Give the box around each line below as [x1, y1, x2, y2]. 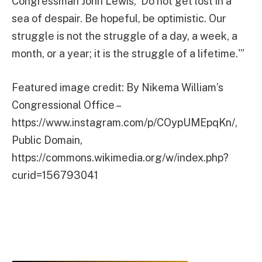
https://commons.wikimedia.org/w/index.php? [12, 151, 229, 164]
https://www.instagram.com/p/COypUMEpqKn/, [12, 116, 237, 129]
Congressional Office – [12, 99, 120, 112]
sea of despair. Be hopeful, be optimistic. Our [12, 12, 226, 25]
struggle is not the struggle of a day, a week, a [12, 30, 237, 43]
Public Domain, [12, 134, 82, 147]
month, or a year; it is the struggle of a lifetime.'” [12, 47, 244, 60]
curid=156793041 [12, 169, 98, 182]
